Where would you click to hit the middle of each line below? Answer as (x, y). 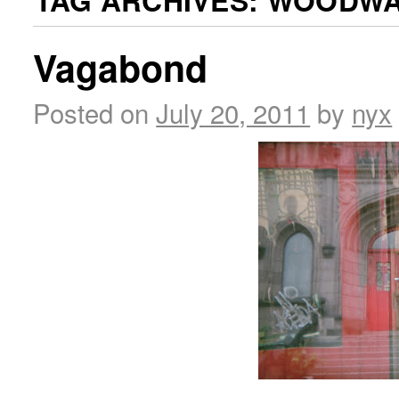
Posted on (91, 113)
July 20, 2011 (233, 113)
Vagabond (121, 68)
